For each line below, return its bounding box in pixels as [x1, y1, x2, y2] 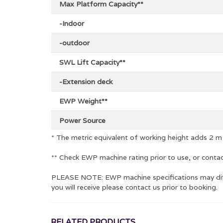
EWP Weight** [59, 96, 108, 106]
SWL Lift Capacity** [59, 57, 125, 67]
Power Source [59, 115, 106, 125]
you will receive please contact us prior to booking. [51, 182, 218, 192]
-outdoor [59, 38, 90, 47]
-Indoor [59, 18, 84, 28]
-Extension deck [59, 77, 112, 86]
